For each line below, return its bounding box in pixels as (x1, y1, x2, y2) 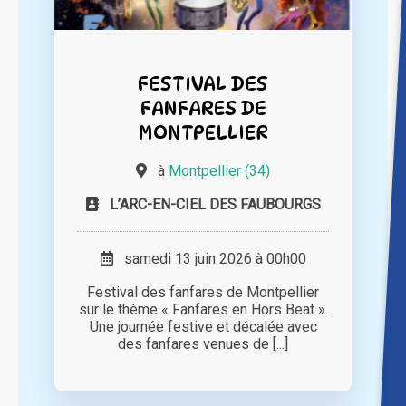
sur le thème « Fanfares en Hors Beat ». (78, 301, 328, 319)
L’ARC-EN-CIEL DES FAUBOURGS (109, 196, 321, 214)
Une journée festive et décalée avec (89, 318, 317, 336)
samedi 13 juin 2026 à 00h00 (112, 250, 306, 268)
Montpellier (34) (169, 162, 270, 180)
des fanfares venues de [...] (118, 335, 288, 353)
